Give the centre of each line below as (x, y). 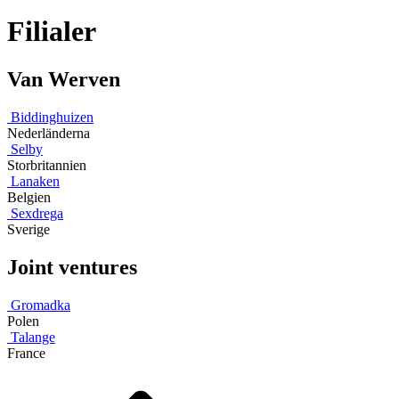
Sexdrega (37, 213)
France (26, 353)
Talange (33, 337)
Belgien (29, 197)
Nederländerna (49, 133)
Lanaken (35, 181)
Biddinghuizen (52, 117)
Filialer (52, 32)
